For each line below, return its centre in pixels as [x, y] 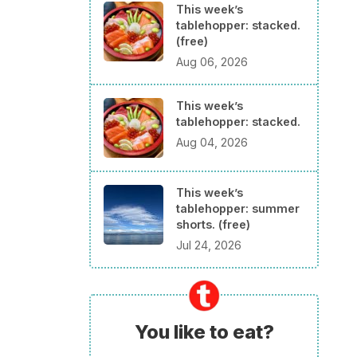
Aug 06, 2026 [212, 61]
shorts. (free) [213, 224]
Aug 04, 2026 [212, 142]
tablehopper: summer [238, 208]
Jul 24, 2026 [209, 245]
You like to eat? [204, 331]
